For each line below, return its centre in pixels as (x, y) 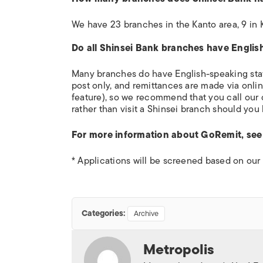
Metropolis (179, 249)
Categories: (103, 213)
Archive (146, 213)
